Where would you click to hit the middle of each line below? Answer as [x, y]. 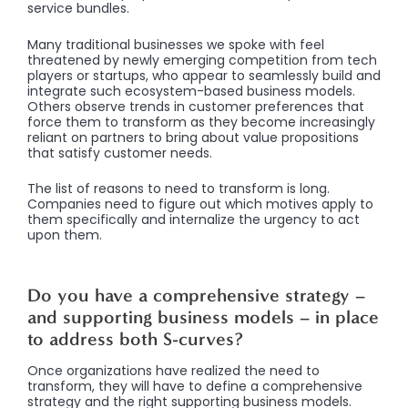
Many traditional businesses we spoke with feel [176, 44]
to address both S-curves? [135, 339]
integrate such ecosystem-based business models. [191, 91]
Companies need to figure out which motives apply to [200, 204]
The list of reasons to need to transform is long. [178, 189]
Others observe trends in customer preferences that [196, 106]
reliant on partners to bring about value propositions [193, 137]
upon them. [65, 235]
